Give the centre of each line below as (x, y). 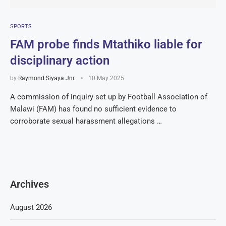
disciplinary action (60, 61)
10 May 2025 (106, 78)
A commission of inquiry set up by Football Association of (109, 97)
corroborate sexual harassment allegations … (86, 121)
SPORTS (21, 26)
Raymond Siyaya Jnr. (47, 78)
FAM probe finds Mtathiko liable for (106, 44)
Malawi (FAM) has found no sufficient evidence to (93, 109)
